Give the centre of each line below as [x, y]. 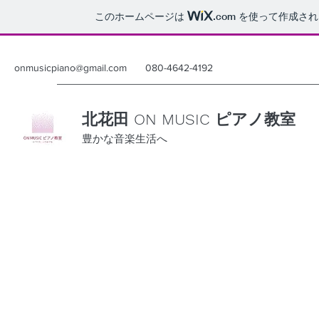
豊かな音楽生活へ [125, 138]
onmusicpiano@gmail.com [70, 68]
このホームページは [141, 17]
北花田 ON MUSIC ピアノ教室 [189, 119]
